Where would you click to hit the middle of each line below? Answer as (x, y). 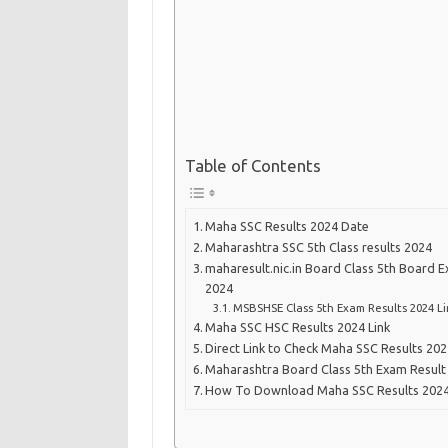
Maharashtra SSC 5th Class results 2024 (319, 247)
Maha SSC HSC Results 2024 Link (298, 327)
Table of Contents (252, 166)
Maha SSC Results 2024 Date (287, 226)
